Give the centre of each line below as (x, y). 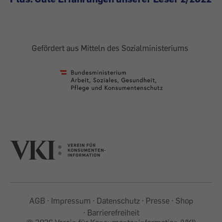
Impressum (71, 200)
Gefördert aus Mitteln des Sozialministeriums (111, 48)
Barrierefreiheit (113, 212)
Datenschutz (118, 200)
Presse (157, 200)
